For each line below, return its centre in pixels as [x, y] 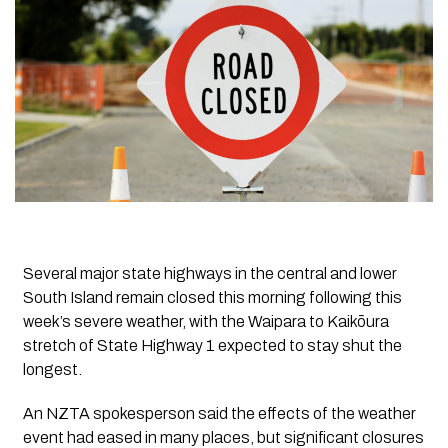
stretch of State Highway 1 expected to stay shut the [212, 345]
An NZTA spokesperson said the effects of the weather [219, 413]
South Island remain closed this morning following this [212, 297]
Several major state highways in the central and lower [209, 273]
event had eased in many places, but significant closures [223, 437]
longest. [52, 369]
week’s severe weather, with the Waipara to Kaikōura [205, 321]
